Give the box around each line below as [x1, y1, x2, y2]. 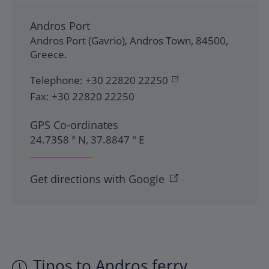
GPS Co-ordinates [30, 118, 118, 132]
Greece [30, 47, 64, 61]
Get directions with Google [30, 172, 165, 186]
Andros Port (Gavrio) [30, 34, 125, 47]
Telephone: [30, 73, 83, 87]
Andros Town [130, 34, 191, 47]
